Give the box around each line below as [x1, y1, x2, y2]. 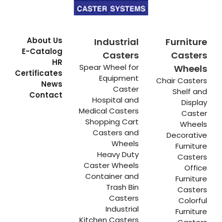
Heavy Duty [97, 149, 139, 160]
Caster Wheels [84, 160, 139, 171]
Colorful [178, 195, 207, 206]
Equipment [99, 73, 139, 84]
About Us [27, 35, 63, 46]
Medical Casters [79, 106, 139, 116]
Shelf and [172, 86, 207, 97]
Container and [85, 171, 139, 182]
